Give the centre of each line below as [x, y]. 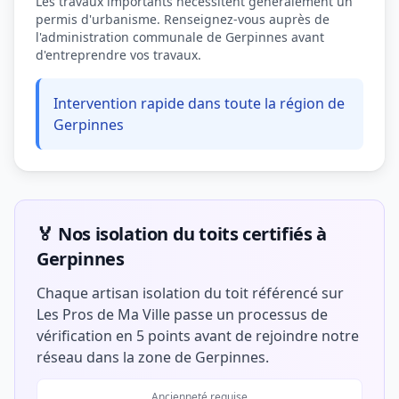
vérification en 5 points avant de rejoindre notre [198, 336]
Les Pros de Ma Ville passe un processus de [182, 314]
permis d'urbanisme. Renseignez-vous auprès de [183, 19]
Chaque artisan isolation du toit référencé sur [190, 293]
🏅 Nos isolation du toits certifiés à [182, 234]
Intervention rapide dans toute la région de [199, 103]
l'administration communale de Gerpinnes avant [180, 37]
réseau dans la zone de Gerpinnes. [153, 357]
